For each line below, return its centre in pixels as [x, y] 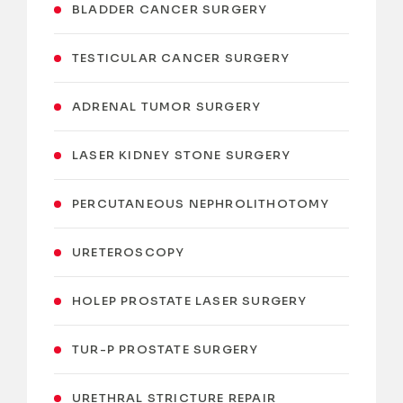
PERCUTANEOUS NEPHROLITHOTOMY [201, 204]
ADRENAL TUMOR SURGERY [167, 107]
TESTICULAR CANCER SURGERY [181, 58]
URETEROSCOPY [129, 252]
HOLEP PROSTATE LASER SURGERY [190, 301]
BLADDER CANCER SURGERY [170, 9]
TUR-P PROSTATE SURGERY [166, 349]
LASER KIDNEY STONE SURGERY [182, 155]
